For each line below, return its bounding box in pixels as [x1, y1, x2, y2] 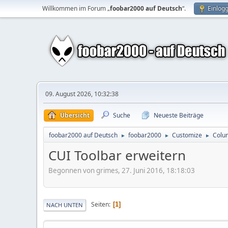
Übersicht [60, 111, 90, 120]
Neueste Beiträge [154, 111, 204, 120]
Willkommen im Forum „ [42, 4, 110, 13]
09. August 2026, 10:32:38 [45, 90, 119, 98]
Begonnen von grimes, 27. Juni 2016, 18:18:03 [48, 165, 195, 175]
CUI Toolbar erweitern [48, 146, 186, 164]
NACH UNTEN [46, 201, 83, 209]
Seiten [91, 200, 109, 209]
